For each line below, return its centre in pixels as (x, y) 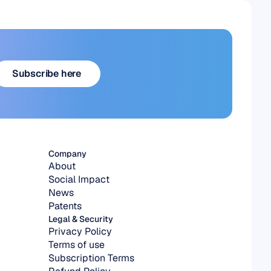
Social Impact (79, 179)
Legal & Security (81, 219)
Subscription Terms (91, 258)
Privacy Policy (80, 231)
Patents (65, 206)
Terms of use (77, 245)
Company (67, 154)
